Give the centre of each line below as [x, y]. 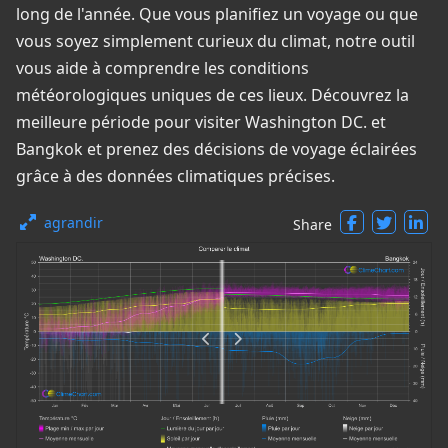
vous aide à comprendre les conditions [162, 68]
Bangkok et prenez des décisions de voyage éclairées [216, 149]
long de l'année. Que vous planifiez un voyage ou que [217, 14]
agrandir [73, 222]
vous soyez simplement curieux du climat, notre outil [215, 41]
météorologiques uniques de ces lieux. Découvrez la [212, 95]
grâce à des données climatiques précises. [175, 176]
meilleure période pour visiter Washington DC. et [201, 122]
